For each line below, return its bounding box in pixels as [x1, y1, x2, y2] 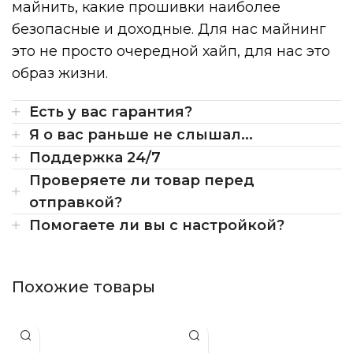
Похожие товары [12, 277, 155, 297]
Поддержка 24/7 [29, 149, 161, 167]
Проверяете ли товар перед [29, 172, 255, 190]
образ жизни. [12, 65, 108, 83]
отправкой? [29, 194, 122, 212]
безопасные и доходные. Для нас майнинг [12, 20, 326, 39]
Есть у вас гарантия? [29, 103, 192, 121]
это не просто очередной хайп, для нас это [12, 43, 330, 61]
